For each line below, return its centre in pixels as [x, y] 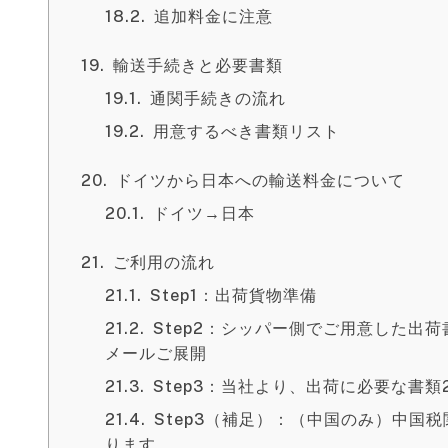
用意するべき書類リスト [246, 131]
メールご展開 [156, 353]
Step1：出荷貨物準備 [233, 295]
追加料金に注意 [213, 16]
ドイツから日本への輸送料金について [260, 180]
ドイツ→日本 [204, 213]
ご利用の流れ [164, 262]
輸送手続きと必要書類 [198, 65]
